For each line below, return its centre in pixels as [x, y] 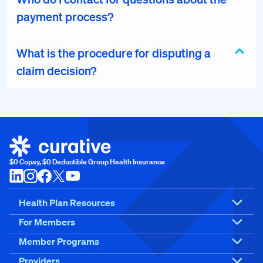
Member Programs [59, 242]
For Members [47, 222]
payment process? [65, 16]
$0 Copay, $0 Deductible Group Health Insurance [87, 162]
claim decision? [56, 70]
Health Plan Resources [67, 203]
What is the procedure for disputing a [114, 53]
